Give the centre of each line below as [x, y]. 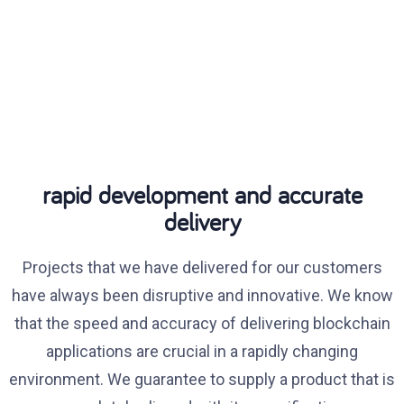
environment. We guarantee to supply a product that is [202, 379]
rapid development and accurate [202, 194]
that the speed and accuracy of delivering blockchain [202, 323]
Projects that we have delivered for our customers [202, 267]
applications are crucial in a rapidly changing [202, 351]
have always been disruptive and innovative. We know [202, 295]
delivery [202, 221]
